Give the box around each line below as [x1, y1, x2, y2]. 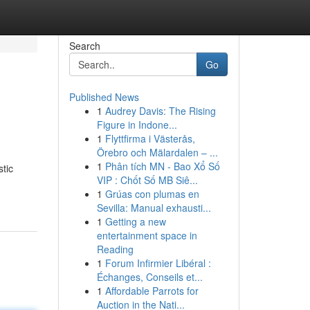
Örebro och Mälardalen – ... [96, 145, 218, 159]
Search [69, 39, 100, 53]
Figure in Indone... [96, 118, 177, 131]
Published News [69, 90, 139, 104]
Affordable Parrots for [104, 284, 199, 298]
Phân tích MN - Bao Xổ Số [104, 159, 220, 173]
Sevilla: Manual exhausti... [96, 201, 211, 215]
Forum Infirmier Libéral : [104, 256, 211, 270]
